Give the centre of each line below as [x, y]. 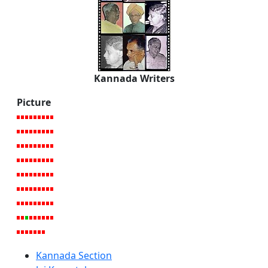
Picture [34, 102]
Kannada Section [74, 255]
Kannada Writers [134, 78]
